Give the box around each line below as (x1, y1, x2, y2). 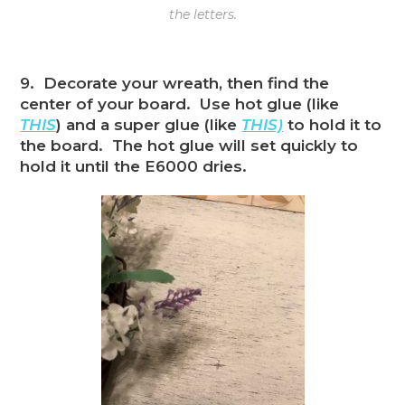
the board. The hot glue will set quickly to (20, 137, 359, 155)
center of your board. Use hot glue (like (20, 95, 340, 114)
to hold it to (283, 116, 382, 135)
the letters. (168, 6, 237, 24)
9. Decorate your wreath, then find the (20, 74, 330, 93)
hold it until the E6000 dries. (20, 157, 248, 176)
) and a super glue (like (56, 116, 242, 135)
